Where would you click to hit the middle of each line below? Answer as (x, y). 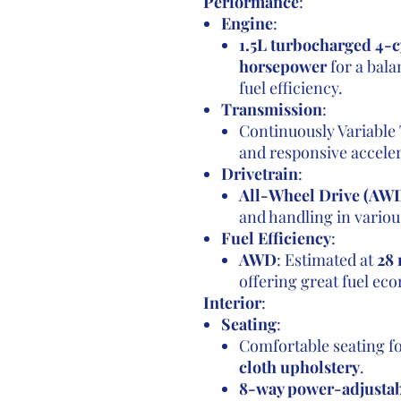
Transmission (271, 109)
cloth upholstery (299, 367)
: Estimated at (326, 260)
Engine (247, 23)
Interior (232, 303)
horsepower (282, 66)
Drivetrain (259, 174)
